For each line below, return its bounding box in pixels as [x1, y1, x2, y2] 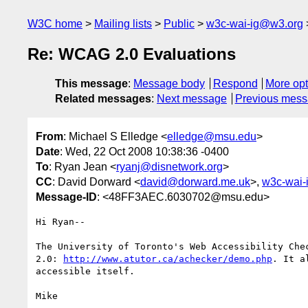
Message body [133, 78, 205, 90]
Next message [157, 93, 227, 105]
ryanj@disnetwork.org [116, 160, 223, 173]
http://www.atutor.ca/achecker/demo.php [63, 253, 272, 264]
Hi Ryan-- [36, 216, 85, 227]
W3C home [27, 18, 82, 30]
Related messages [55, 93, 151, 105]
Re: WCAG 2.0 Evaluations [27, 45, 236, 64]
